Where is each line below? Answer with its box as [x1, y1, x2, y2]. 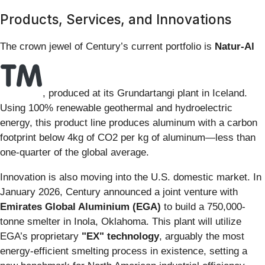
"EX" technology [82, 231, 159, 243]
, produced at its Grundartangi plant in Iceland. [43, 88, 247, 99]
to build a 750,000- [161, 201, 245, 213]
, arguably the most [159, 231, 244, 243]
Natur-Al [215, 41, 254, 53]
